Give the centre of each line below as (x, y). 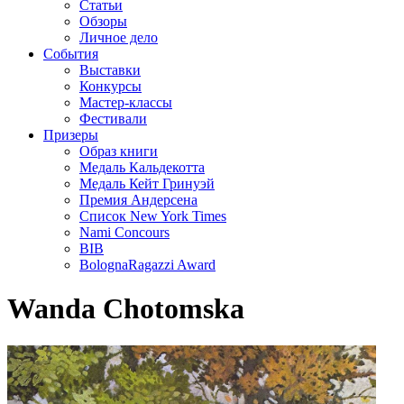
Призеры (71, 135)
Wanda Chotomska (126, 309)
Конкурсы (110, 86)
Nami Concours (124, 232)
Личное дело (119, 37)
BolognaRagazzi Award (147, 265)
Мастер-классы (126, 102)
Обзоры (103, 21)
